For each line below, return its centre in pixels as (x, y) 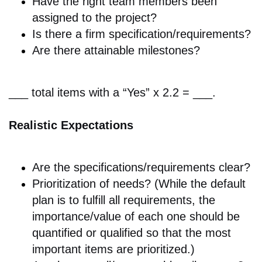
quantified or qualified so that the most (132, 233)
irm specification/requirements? (170, 34)
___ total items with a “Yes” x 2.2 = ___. (112, 93)
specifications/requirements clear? (162, 168)
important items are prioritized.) (113, 249)
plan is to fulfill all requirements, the (124, 200)
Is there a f (61, 34)
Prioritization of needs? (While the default (139, 184)
